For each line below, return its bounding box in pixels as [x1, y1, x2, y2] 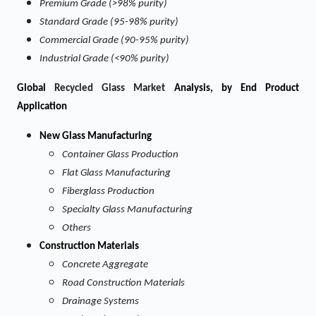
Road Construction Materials [62, 278, 185, 288]
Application [17, 102, 67, 112]
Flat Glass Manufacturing [62, 168, 171, 178]
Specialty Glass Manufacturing [62, 205, 193, 215]
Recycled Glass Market [54, 83, 174, 94]
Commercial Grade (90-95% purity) [39, 35, 189, 46]
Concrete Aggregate [62, 260, 148, 270]
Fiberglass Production [62, 186, 154, 197]
